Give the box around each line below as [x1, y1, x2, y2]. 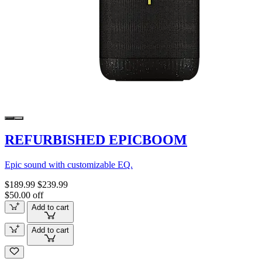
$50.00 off [5, 189, 43, 200]
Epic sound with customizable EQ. [5, 159, 133, 170]
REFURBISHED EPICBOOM [5, 132, 187, 147]
